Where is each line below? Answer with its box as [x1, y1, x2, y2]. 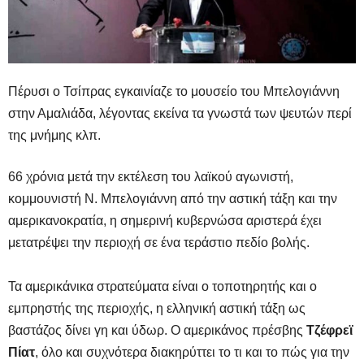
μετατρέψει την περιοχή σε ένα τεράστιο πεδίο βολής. [8, 235, 310, 249]
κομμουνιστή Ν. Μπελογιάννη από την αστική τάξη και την [8, 191, 337, 206]
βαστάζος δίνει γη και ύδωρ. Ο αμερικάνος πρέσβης [8, 323, 306, 337]
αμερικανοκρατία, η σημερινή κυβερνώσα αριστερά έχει [8, 213, 322, 227]
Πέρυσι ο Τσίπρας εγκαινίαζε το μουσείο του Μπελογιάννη [8, 84, 340, 98]
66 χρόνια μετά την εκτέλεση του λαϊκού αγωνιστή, [8, 169, 293, 184]
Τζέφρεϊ [306, 323, 353, 337]
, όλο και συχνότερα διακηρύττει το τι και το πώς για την [35, 344, 349, 359]
